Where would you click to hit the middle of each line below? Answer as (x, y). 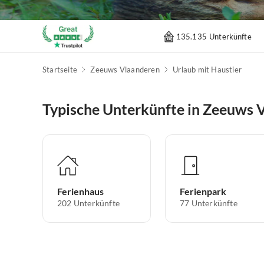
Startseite (60, 70)
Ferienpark (203, 192)
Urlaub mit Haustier (207, 70)
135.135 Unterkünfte (214, 36)
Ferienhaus (80, 192)
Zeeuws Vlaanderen (125, 70)
